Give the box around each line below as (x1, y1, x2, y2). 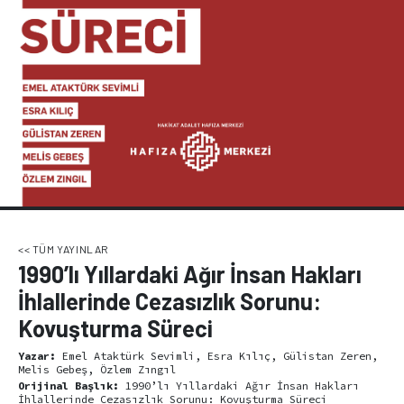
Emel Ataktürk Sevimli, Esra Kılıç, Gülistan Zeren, (56, 348, 378, 363)
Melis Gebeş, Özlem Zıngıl (18, 362, 176, 376)
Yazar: (18, 348, 56, 363)
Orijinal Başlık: (18, 379, 119, 393)
